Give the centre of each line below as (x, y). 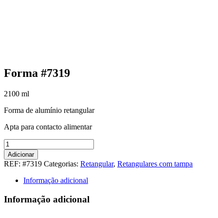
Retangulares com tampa (155, 164)
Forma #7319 (37, 73)
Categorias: (62, 164)
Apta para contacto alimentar (48, 127)
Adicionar (21, 154)
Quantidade (21, 143)
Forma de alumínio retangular (49, 110)
